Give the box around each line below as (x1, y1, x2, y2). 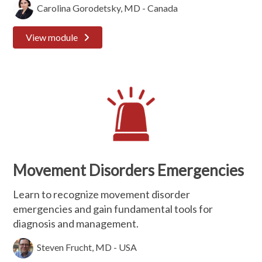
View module (26, 32, 78, 43)
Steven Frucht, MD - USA (33, 241, 137, 253)
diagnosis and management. (13, 217, 139, 230)
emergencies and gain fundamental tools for (13, 202, 213, 215)
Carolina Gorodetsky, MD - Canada (37, 2, 178, 13)
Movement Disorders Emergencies (13, 161, 244, 180)
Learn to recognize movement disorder (13, 188, 191, 201)
